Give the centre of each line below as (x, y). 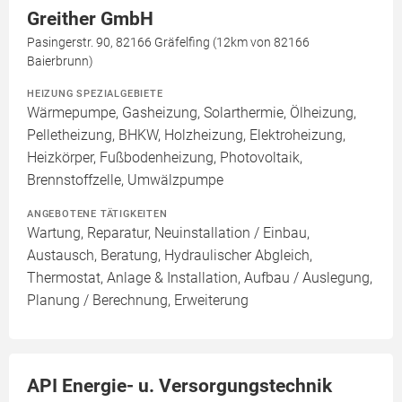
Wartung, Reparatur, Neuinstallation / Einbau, (168, 233)
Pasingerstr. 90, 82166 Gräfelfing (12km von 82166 (168, 43)
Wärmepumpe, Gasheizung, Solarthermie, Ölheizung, (192, 113)
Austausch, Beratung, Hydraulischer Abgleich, (170, 256)
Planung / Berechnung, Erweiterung (138, 301)
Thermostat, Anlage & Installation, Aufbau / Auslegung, (200, 278)
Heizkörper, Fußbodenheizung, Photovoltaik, (165, 158)
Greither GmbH (90, 19)
